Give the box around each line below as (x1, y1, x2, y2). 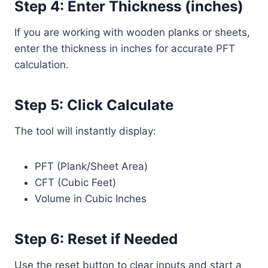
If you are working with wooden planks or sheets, (14, 26, 250, 38)
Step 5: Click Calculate (14, 96, 173, 114)
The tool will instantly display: (14, 125, 156, 137)
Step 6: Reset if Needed (14, 230, 178, 248)
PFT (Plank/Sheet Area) (35, 160, 148, 172)
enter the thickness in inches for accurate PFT (14, 42, 235, 54)
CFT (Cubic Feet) (35, 176, 116, 188)
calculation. (14, 59, 69, 71)
